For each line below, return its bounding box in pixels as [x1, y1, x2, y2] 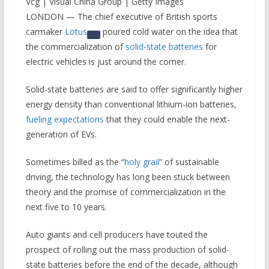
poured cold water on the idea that [100, 25, 238, 37]
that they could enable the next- [103, 113, 230, 125]
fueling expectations [25, 113, 104, 125]
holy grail [124, 156, 159, 168]
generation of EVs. [25, 128, 97, 140]
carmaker [25, 25, 65, 37]
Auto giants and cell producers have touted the [25, 228, 208, 240]
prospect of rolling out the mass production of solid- [25, 243, 229, 255]
